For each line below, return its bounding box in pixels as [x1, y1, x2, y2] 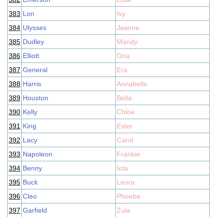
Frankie [117, 150, 140, 158]
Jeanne [117, 24, 139, 31]
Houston [23, 94, 48, 102]
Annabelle [117, 80, 147, 88]
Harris [23, 80, 41, 88]
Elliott [23, 52, 39, 60]
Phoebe [117, 192, 140, 200]
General [23, 66, 47, 74]
